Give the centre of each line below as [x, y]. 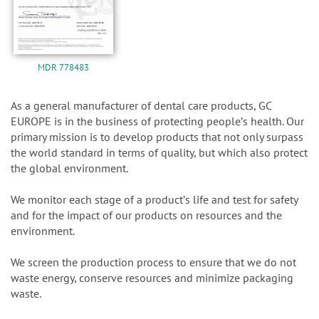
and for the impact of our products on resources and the [146, 215]
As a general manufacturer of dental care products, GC [141, 105]
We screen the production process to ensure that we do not [153, 262]
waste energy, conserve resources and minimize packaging [152, 277]
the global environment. [69, 168]
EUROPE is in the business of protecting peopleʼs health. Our [157, 121]
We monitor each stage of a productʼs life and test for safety [154, 199]
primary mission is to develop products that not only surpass [157, 136]
